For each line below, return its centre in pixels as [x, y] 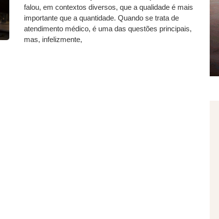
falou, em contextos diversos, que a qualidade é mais [109, 7]
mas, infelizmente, [53, 39]
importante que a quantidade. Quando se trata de [101, 18]
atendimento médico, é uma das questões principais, [108, 29]
